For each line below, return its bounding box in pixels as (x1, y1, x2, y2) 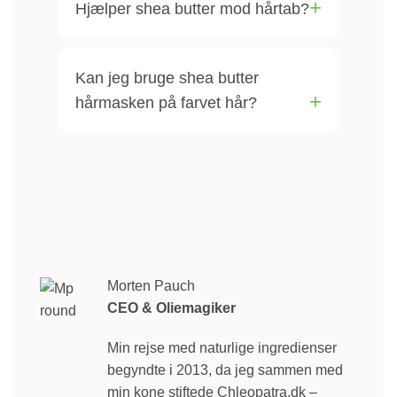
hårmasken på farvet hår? (75, 93, 257, 112)
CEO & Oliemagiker (107, 300, 236, 315)
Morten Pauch (107, 277, 195, 293)
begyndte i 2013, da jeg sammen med (107, 362, 343, 378)
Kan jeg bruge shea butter (75, 68, 259, 87)
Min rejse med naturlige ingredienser (107, 340, 337, 356)
